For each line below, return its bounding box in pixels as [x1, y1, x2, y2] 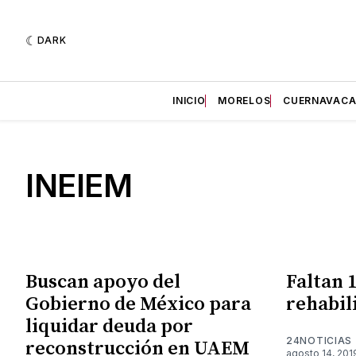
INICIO [172, 95, 206, 106]
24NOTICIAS [286, 334, 352, 346]
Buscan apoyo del [25, 269, 180, 294]
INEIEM [25, 165, 132, 205]
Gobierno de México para [25, 292, 251, 316]
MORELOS [218, 95, 271, 106]
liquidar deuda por [25, 314, 193, 339]
